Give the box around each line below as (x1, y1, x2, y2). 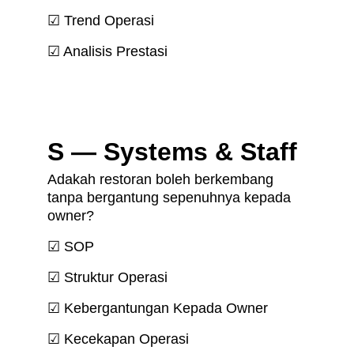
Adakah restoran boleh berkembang (47, 171, 277, 188)
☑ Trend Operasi (47, 12, 154, 28)
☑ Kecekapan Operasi (47, 331, 189, 348)
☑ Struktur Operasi (47, 269, 168, 286)
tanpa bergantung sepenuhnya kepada (47, 190, 295, 206)
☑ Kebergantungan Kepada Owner (47, 300, 268, 317)
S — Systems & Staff (47, 137, 297, 166)
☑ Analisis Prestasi (47, 43, 168, 59)
